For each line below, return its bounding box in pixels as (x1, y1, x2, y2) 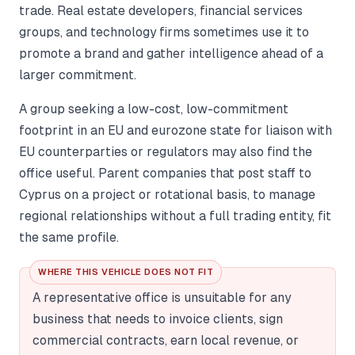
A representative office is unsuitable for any (32, 290, 291, 304)
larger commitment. (19, 67, 136, 82)
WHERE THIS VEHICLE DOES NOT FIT (38, 266, 214, 277)
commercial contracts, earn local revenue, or (32, 333, 299, 347)
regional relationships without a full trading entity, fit (19, 208, 331, 223)
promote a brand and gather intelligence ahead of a (19, 46, 323, 60)
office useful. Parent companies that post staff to (19, 166, 311, 180)
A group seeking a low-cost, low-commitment (19, 101, 288, 116)
